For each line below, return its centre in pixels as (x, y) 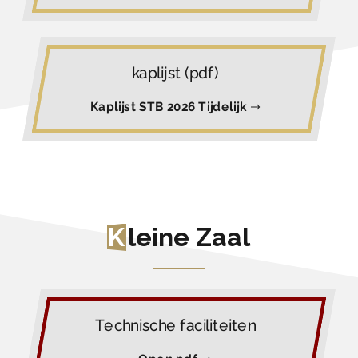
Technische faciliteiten (175, 326)
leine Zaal (189, 237)
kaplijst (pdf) (176, 73)
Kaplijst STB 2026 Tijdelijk (170, 107)
